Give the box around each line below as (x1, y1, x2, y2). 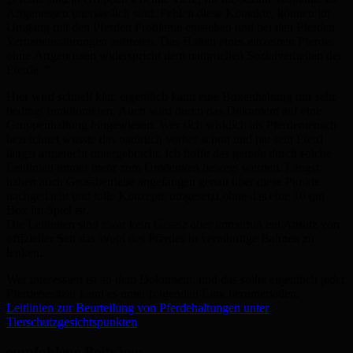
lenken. (6, 245, 43, 259)
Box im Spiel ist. (6, 203, 89, 217)
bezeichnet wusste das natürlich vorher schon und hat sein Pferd (6, 132, 323, 146)
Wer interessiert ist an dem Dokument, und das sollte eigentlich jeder (6, 272, 345, 286)
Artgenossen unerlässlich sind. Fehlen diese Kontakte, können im (6, 6, 330, 20)
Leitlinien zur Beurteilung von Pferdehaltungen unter (6, 300, 269, 314)
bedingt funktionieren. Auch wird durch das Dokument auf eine (6, 103, 321, 117)
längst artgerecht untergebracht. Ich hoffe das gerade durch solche (6, 146, 332, 160)
